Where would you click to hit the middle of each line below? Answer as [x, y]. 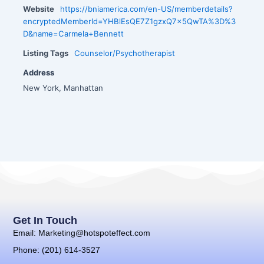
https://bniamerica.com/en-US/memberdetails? [147, 9]
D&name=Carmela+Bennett [74, 33]
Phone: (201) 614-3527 [57, 250]
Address [39, 72]
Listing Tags [46, 53]
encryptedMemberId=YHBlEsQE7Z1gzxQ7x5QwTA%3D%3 [130, 21]
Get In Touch [45, 221]
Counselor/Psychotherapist [125, 53]
